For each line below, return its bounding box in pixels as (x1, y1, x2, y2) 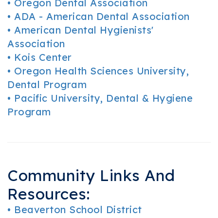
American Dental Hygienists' (14, 24, 154, 36)
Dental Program (7, 78, 87, 91)
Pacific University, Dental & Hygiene (14, 92, 193, 104)
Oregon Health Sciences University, (14, 65, 189, 77)
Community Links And (7, 165, 175, 185)
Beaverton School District (14, 203, 142, 216)
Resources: (7, 184, 90, 203)
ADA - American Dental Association (14, 10, 190, 22)
